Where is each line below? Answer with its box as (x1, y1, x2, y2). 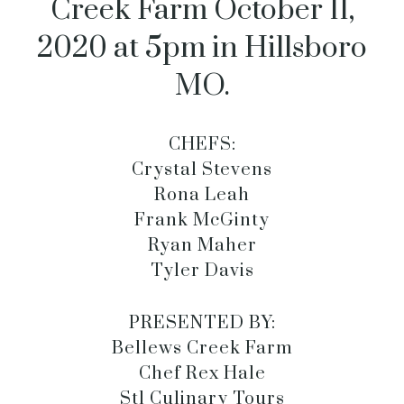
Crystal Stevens (132, 159, 272, 181)
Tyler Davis (150, 260, 254, 282)
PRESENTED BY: (128, 312, 276, 335)
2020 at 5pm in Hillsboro (37, 30, 367, 67)
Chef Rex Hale (138, 363, 266, 385)
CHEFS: (168, 133, 236, 156)
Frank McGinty (134, 209, 270, 232)
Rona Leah (154, 184, 250, 207)
